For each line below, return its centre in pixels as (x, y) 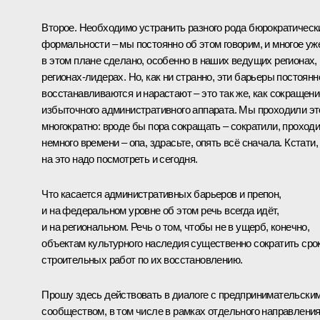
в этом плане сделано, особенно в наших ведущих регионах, (179, 60)
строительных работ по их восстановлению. (142, 259)
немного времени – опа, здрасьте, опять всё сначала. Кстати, (180, 142)
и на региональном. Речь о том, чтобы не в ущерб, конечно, (176, 226)
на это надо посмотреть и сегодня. (120, 159)
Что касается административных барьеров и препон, (161, 194)
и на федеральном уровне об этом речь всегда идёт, (160, 210)
